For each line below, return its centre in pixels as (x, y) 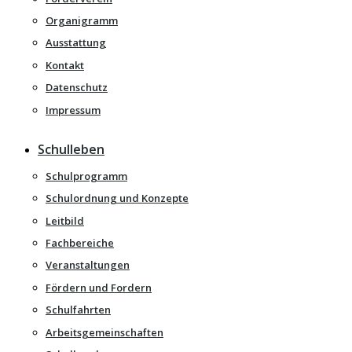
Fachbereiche (80, 243)
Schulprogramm (86, 176)
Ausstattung (76, 43)
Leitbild (65, 220)
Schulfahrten (78, 310)
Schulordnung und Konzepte (117, 198)
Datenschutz (77, 88)
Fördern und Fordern (99, 287)
